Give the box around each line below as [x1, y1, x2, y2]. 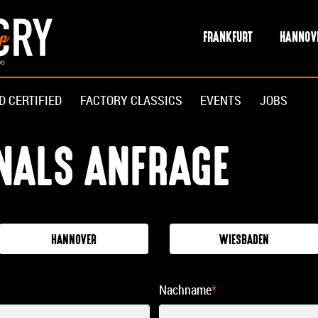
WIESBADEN [219, 229, 269, 251]
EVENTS [200, 92, 242, 109]
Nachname [159, 282, 212, 299]
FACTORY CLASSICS [79, 92, 182, 109]
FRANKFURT [202, 26, 253, 50]
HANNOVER [51, 229, 97, 251]
